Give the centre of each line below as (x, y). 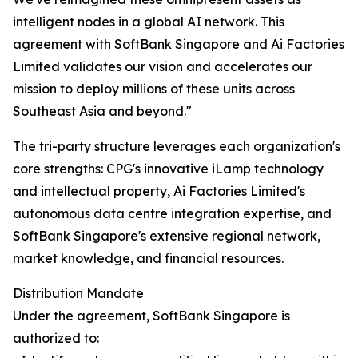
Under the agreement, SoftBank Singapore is (151, 316)
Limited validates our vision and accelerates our (163, 67)
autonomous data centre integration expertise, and (172, 214)
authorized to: (56, 338)
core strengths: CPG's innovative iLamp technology (168, 169)
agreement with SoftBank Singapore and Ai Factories (179, 44)
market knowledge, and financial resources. (148, 259)
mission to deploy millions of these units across (154, 89)
